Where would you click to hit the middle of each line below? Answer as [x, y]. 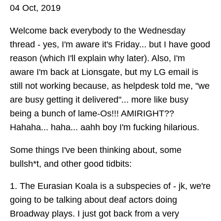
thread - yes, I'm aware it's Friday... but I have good [110, 45]
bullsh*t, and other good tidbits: [71, 164]
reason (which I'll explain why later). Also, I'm [97, 58]
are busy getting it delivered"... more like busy [99, 100]
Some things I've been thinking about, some [96, 150]
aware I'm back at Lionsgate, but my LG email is [104, 72]
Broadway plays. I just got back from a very [94, 214]
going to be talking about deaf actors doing [93, 200]
